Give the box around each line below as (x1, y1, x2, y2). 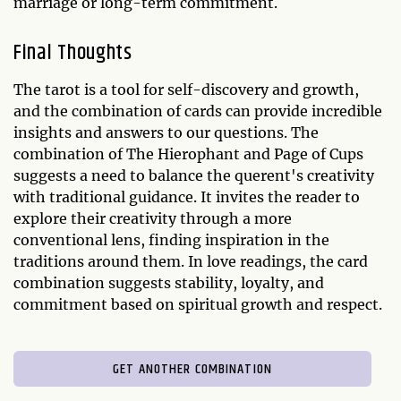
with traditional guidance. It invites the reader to (13, 187, 360, 206)
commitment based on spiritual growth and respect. (13, 294, 382, 313)
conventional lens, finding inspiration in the (13, 230, 329, 249)
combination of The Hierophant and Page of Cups (13, 144, 363, 163)
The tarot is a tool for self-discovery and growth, (13, 80, 359, 98)
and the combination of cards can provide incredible (13, 101, 382, 120)
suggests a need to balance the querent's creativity (13, 166, 374, 184)
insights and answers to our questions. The (13, 123, 319, 141)
